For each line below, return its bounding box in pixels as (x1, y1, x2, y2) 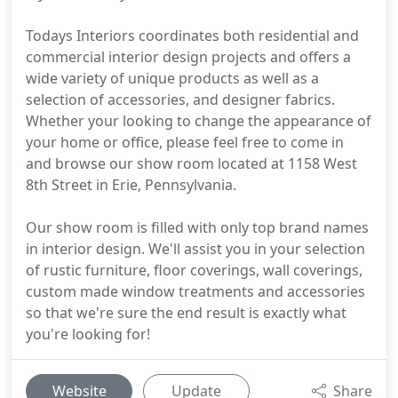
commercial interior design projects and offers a (26, 47, 351, 67)
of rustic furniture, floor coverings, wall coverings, (26, 260, 362, 280)
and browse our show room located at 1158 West (26, 154, 357, 173)
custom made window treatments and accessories (26, 282, 365, 301)
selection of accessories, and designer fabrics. (26, 90, 335, 109)
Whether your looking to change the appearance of (26, 111, 371, 131)
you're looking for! (26, 324, 150, 344)
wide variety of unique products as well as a (26, 68, 319, 88)
